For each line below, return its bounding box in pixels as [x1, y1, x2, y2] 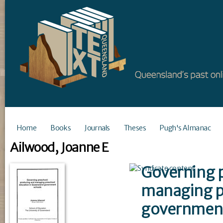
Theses [123, 123, 146, 132]
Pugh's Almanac [160, 123, 211, 132]
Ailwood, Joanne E [10, 139, 109, 156]
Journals [85, 123, 110, 132]
